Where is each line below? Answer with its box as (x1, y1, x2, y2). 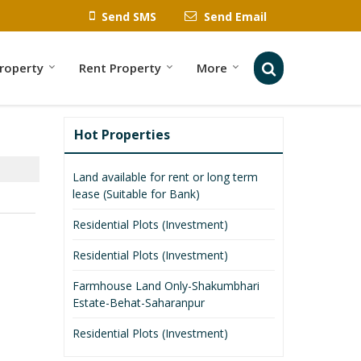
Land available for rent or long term (73, 168, 258, 185)
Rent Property (79, 59, 161, 76)
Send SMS (102, 8, 156, 24)
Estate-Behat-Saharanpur (73, 294, 205, 310)
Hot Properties (74, 125, 170, 143)
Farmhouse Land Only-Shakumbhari (73, 277, 259, 293)
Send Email (204, 8, 267, 24)
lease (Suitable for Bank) (73, 185, 200, 201)
